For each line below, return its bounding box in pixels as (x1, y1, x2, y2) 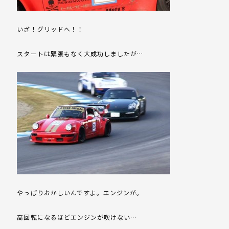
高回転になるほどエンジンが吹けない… (17, 213, 137, 222)
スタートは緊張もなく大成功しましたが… (17, 49, 144, 58)
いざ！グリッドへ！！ (17, 25, 84, 34)
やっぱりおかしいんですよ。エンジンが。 (17, 188, 144, 197)
